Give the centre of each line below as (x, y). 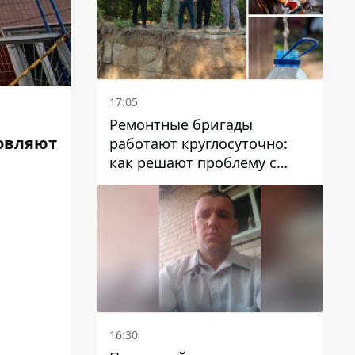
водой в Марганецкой (186, 181)
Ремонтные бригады (181, 124)
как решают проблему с (193, 162)
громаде (138, 200)
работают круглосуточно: (198, 143)
